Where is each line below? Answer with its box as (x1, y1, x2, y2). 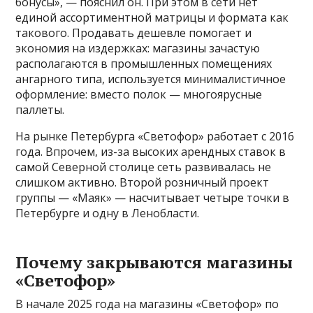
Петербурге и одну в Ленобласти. (15, 205, 200, 221)
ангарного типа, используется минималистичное (15, 71, 286, 87)
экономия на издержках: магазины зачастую (15, 41, 261, 57)
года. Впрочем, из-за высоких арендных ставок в (15, 144, 286, 160)
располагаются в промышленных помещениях (15, 56, 272, 72)
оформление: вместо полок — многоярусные (15, 87, 263, 103)
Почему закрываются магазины (15, 251, 293, 274)
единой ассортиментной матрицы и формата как (15, 10, 289, 26)
